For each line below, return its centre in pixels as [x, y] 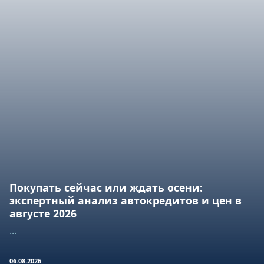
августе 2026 [43, 214]
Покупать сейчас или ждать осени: [106, 188]
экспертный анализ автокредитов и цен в [126, 201]
